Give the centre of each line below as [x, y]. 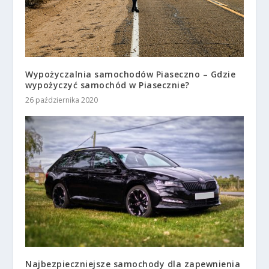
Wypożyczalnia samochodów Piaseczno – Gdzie [131, 74]
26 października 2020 [62, 100]
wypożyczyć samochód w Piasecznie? [107, 85]
